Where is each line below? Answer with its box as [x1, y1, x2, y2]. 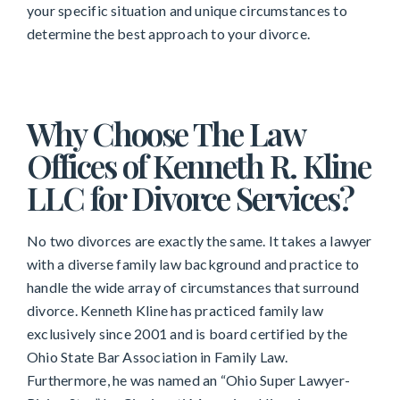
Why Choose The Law [27, 112, 304, 155]
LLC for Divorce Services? [27, 176, 354, 220]
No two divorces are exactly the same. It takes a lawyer [27, 232, 372, 250]
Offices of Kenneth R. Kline [27, 144, 371, 187]
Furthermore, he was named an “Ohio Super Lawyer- [27, 371, 351, 389]
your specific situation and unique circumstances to [27, 2, 347, 20]
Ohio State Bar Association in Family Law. [27, 348, 291, 366]
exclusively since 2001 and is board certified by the [27, 325, 347, 343]
